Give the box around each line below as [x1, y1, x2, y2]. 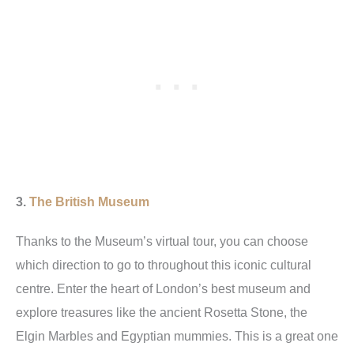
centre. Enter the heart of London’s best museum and [16, 281, 311, 296]
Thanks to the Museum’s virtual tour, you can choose [16, 234, 308, 249]
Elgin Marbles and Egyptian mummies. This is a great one [16, 329, 338, 344]
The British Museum [29, 194, 149, 209]
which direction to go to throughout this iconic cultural [16, 258, 311, 273]
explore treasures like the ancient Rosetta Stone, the [16, 305, 307, 320]
